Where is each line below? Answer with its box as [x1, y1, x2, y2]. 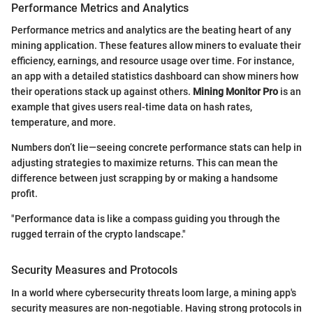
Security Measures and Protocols [11, 263, 177, 277]
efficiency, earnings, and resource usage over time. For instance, [11, 55, 294, 67]
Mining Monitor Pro [193, 86, 278, 98]
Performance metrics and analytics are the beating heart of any [11, 24, 291, 36]
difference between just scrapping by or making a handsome [11, 173, 278, 184]
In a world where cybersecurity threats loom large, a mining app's [11, 286, 296, 298]
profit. [11, 188, 38, 200]
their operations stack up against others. [11, 86, 193, 98]
